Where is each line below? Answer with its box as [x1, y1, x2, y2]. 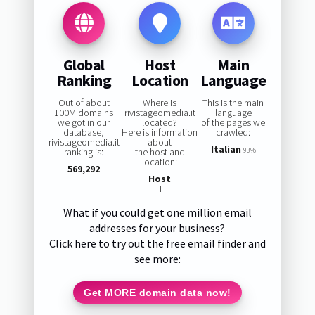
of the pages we [201, 116, 266, 129]
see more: [134, 252, 181, 266]
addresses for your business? [89, 221, 226, 236]
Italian [210, 143, 241, 156]
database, [63, 126, 105, 139]
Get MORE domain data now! [84, 286, 231, 298]
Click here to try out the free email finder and [49, 236, 266, 251]
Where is [143, 96, 177, 110]
